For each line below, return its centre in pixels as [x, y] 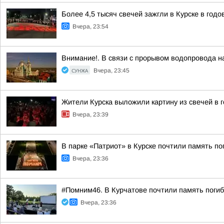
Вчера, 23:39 [90, 114]
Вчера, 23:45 [111, 70]
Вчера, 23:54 [90, 26]
